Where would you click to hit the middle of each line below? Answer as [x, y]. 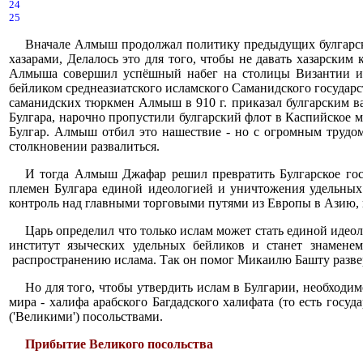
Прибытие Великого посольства [119, 344]
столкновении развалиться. [84, 146]
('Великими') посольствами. [86, 316]
